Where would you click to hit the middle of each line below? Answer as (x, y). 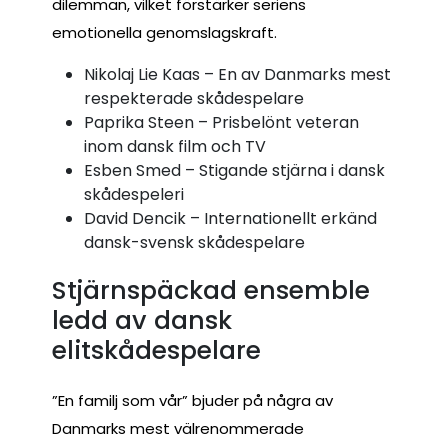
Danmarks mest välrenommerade (178, 428)
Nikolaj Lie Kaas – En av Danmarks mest (237, 75)
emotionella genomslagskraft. (164, 33)
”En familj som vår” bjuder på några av (192, 400)
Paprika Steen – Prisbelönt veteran (221, 123)
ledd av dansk (142, 320)
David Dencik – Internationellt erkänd (230, 219)
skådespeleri (134, 195)
